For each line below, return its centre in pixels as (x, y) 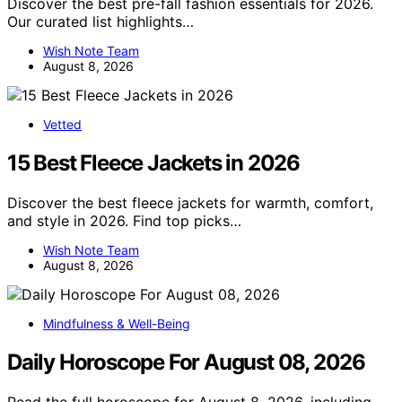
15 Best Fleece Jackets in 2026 (153, 162)
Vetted (62, 124)
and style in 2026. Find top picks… (124, 220)
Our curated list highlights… (100, 21)
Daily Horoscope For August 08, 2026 (186, 362)
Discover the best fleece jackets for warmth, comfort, (190, 202)
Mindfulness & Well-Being (117, 323)
